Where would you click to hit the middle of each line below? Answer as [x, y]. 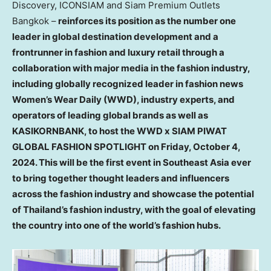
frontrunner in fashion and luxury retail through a [118, 52]
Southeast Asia [196, 162]
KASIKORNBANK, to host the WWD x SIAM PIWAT [119, 131]
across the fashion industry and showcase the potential [133, 194]
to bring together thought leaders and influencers [121, 178]
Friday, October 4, [201, 146]
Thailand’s [45, 209]
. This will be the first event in [99, 162]
